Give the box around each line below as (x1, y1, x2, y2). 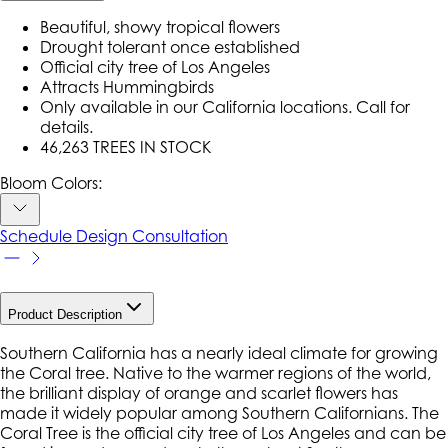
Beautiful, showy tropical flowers (40, 16, 280, 37)
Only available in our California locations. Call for (40, 96, 410, 117)
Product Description (8, 307, 122, 323)
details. (40, 116, 93, 137)
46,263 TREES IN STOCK (40, 136, 211, 157)
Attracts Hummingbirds (40, 76, 214, 97)
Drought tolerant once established (40, 36, 300, 57)
